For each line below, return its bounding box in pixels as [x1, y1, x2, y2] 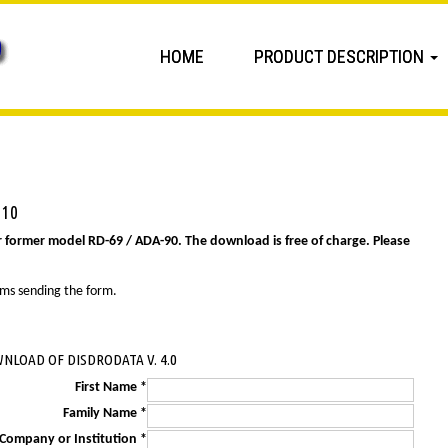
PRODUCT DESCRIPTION [253, 46, 424, 67]
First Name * [75, 379, 147, 395]
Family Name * [63, 405, 147, 421]
